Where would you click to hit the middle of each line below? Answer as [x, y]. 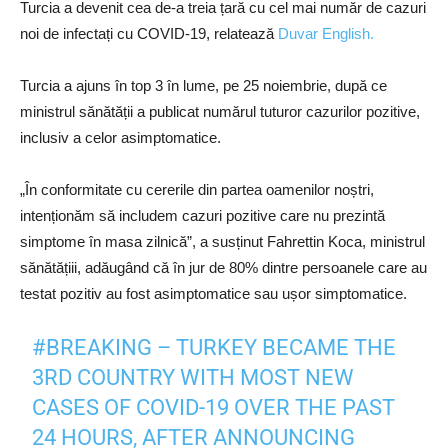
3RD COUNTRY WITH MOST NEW [193, 378]
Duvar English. [326, 34]
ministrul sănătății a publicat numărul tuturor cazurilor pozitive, [220, 112]
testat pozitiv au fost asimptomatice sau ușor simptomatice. [213, 294]
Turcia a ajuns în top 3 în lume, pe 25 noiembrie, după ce [203, 86]
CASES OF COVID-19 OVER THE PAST [214, 408]
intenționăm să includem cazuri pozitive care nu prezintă [202, 216]
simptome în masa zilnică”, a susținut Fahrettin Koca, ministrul [222, 242]
